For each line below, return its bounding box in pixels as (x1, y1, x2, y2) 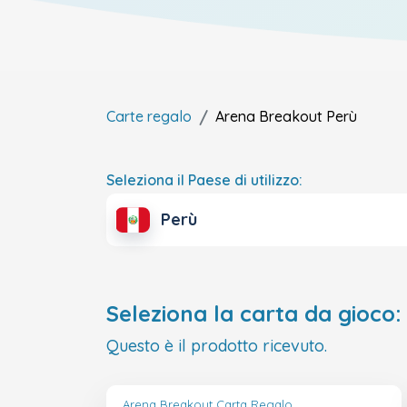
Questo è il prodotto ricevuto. (106, 335, 327, 357)
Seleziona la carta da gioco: (106, 300, 402, 328)
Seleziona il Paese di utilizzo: (106, 171, 303, 189)
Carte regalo (106, 107, 192, 125)
